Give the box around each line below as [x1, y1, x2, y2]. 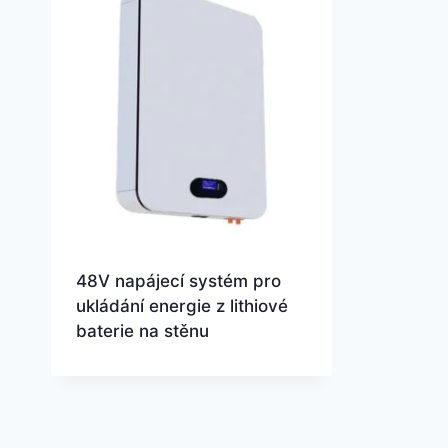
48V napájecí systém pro [75, 270, 281, 291]
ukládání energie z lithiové [75, 295, 288, 316]
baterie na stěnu [75, 320, 209, 341]
